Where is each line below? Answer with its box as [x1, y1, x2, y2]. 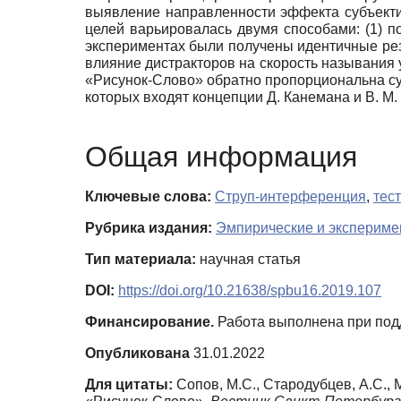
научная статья [196, 251, 301, 267]
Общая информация [85, 140, 357, 173]
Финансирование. [85, 313, 214, 329]
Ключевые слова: [85, 188, 211, 204]
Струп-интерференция [215, 188, 366, 204]
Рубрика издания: [85, 219, 212, 235]
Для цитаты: [85, 376, 173, 392]
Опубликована [85, 345, 190, 361]
